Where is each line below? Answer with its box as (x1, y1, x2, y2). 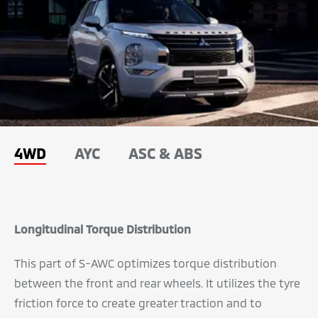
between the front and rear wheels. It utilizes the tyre (14, 275, 300, 290)
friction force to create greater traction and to (14, 295, 262, 309)
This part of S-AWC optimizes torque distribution (14, 256, 277, 270)
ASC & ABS (128, 143, 202, 162)
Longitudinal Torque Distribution (14, 221, 191, 236)
